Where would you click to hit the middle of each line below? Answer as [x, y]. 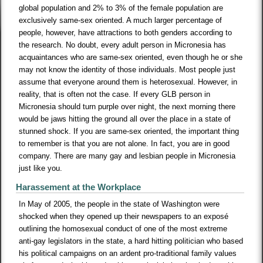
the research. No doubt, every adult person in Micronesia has [123, 45]
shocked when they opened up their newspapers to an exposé [124, 217]
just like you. [41, 168]
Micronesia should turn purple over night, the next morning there [127, 107]
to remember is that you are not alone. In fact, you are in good [124, 144]
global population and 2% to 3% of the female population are [121, 8]
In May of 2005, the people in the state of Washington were [119, 204]
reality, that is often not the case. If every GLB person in [115, 95]
